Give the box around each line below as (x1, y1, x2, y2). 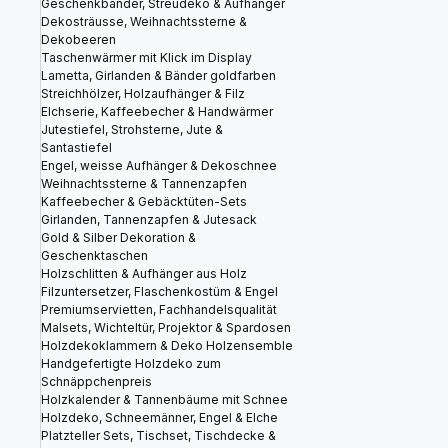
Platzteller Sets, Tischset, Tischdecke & (41, 428, 276, 443)
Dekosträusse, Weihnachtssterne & (41, 14, 247, 29)
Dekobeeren (41, 32, 116, 47)
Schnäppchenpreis (41, 374, 152, 389)
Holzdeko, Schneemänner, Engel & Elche (41, 410, 278, 425)
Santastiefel (41, 140, 112, 155)
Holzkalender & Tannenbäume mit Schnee (41, 392, 288, 407)
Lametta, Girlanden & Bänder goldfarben (41, 68, 276, 83)
